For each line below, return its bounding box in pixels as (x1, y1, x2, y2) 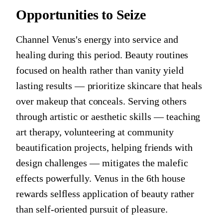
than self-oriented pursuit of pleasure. (16, 203, 168, 215)
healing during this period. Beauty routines (16, 49, 189, 60)
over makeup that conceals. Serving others (16, 95, 187, 107)
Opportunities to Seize (16, 7, 146, 23)
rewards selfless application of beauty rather (16, 188, 195, 199)
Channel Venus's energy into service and (16, 33, 178, 45)
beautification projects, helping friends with (16, 141, 193, 153)
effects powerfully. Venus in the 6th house (16, 172, 185, 184)
